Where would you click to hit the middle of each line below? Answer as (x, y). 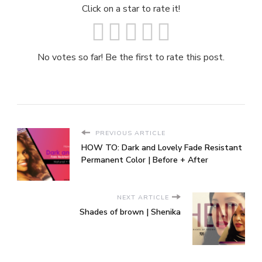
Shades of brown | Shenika (130, 212)
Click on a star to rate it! (131, 9)
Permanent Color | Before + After (145, 160)
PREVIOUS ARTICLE (129, 133)
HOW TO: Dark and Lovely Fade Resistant (162, 148)
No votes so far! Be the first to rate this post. (131, 58)
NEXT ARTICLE (143, 198)
